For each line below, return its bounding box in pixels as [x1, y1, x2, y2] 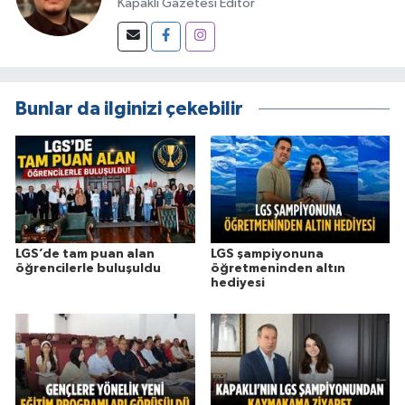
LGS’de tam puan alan [15, 248, 155, 261]
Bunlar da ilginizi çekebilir [15, 99, 243, 118]
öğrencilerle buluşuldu [15, 262, 161, 276]
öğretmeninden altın [210, 262, 345, 276]
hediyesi [210, 277, 265, 290]
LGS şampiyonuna [210, 248, 324, 261]
